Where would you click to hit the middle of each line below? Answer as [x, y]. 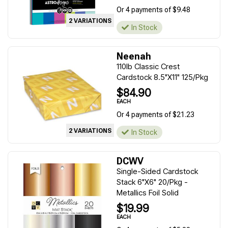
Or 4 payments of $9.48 [153, 10]
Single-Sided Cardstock [157, 171]
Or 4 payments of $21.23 [155, 115]
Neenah [134, 56]
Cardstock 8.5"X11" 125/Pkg [162, 77]
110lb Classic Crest [148, 66]
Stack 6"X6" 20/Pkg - [152, 182]
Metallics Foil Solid [148, 193]
